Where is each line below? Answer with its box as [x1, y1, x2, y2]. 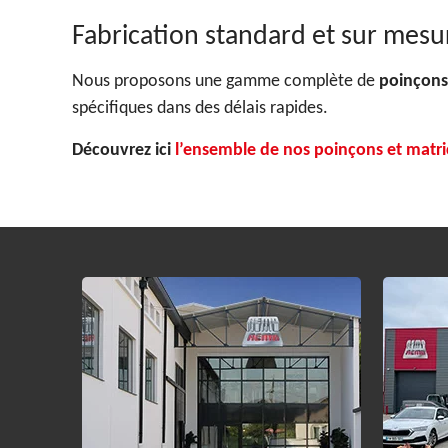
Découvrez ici [72, 137, 175, 160]
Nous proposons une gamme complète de [72, 69, 379, 92]
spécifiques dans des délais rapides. [72, 96, 328, 119]
